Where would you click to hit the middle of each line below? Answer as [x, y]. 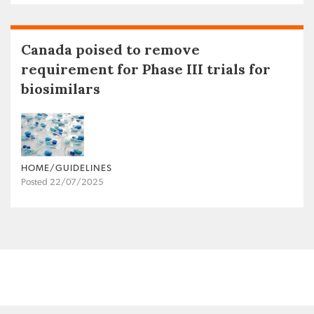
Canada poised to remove [110, 50]
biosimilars [61, 89]
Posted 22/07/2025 [62, 182]
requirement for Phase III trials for [146, 69]
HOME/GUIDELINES [67, 168]
